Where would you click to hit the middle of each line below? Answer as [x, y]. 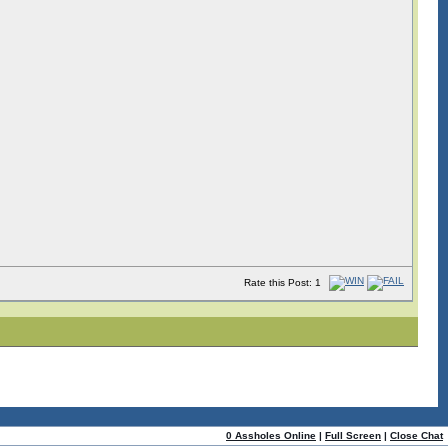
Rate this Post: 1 [282, 283]
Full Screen [353, 435]
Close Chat [416, 435]
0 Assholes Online [271, 435]
